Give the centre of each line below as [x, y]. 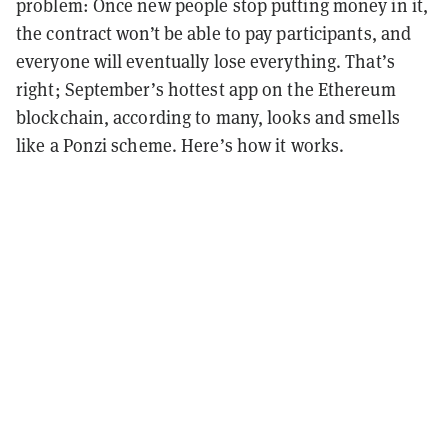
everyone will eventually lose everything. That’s [205, 62]
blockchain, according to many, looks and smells [208, 118]
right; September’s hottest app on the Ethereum [206, 90]
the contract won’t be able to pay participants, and [214, 34]
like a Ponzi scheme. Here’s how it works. [182, 146]
